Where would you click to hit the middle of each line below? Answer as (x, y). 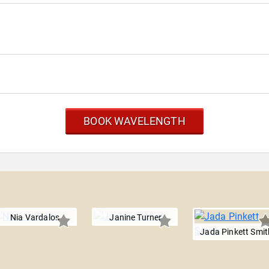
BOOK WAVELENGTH (134, 121)
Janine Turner (136, 217)
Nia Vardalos (35, 217)
